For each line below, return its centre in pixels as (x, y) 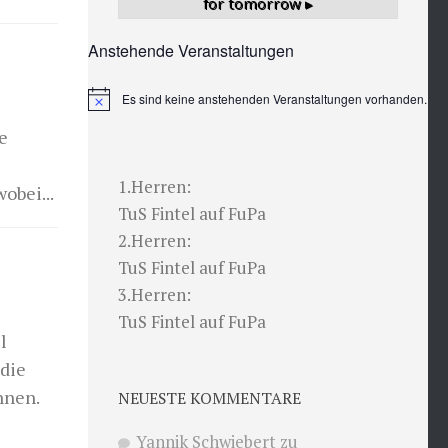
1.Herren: (154, 186)
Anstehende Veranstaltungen (191, 50)
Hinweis (109, 105)
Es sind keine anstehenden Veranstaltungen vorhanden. (274, 98)
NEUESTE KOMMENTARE (209, 397)
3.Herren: (154, 294)
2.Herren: (154, 240)
